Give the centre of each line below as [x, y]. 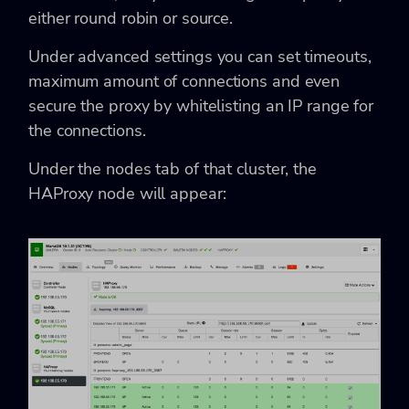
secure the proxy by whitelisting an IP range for [201, 106]
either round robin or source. [131, 19]
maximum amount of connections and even [184, 82]
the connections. [87, 131]
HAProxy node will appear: [127, 194]
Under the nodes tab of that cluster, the [173, 169]
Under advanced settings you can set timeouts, [200, 57]
